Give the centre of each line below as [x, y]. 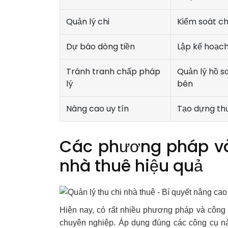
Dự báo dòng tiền [101, 46]
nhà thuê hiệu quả [131, 165]
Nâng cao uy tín [97, 108]
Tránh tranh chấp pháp [113, 71]
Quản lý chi [88, 21]
